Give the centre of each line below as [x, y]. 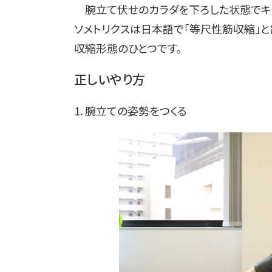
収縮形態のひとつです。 [128, 48]
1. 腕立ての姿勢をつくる [131, 111]
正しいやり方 [110, 79]
